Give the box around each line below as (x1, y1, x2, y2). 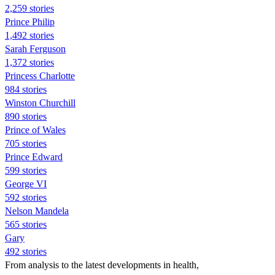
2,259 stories (5, 2, 54, 14)
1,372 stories (5, 56, 54, 68)
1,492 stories (5, 29, 54, 41)
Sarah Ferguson (5, 43, 66, 54)
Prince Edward (5, 151, 63, 162)
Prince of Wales (5, 124, 66, 135)
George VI (5, 178, 47, 189)
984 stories (5, 83, 47, 95)
